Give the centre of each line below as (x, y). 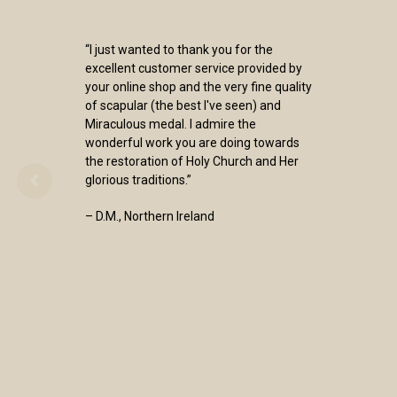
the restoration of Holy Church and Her (192, 161)
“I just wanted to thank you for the (179, 50)
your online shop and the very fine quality (198, 87)
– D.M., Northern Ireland (150, 216)
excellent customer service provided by (194, 68)
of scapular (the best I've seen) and (183, 105)
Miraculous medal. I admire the (171, 124)
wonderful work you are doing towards (192, 143)
